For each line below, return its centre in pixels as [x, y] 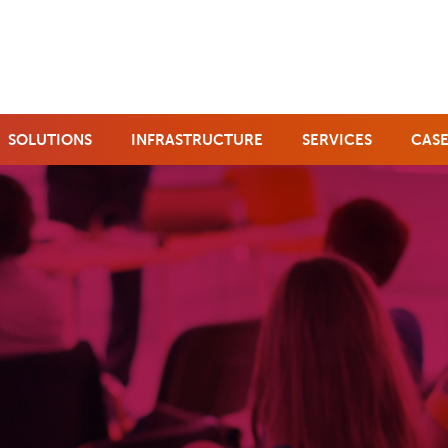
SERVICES [337, 139]
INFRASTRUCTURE [197, 139]
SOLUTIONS [50, 139]
